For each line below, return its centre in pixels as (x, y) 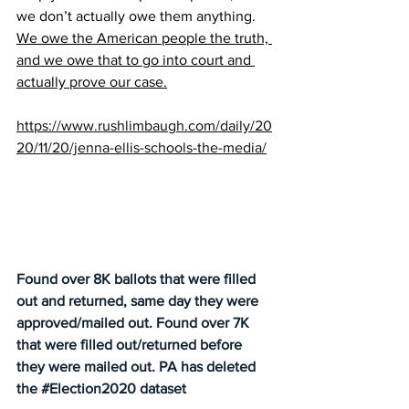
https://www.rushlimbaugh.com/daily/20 (144, 125)
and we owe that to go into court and (136, 59)
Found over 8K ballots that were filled (138, 278)
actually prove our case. (92, 81)
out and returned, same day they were (139, 300)
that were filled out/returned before (131, 344)
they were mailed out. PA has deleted (138, 366)
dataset (161, 388)
